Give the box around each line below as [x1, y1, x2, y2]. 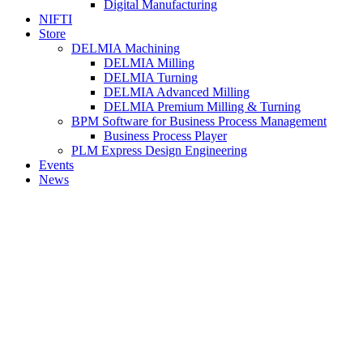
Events [39, 158, 74, 172]
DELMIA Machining [71, 41, 180, 55]
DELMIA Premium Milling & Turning [104, 100, 301, 113]
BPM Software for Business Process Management [71, 114, 327, 128]
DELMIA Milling [104, 56, 194, 70]
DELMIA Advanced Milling [104, 85, 250, 99]
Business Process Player [104, 129, 227, 143]
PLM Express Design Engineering [71, 143, 247, 157]
